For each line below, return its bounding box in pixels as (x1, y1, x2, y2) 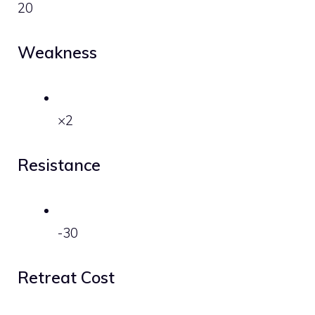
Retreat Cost (18, 267, 115, 288)
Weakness (18, 42, 97, 63)
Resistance (18, 155, 101, 175)
